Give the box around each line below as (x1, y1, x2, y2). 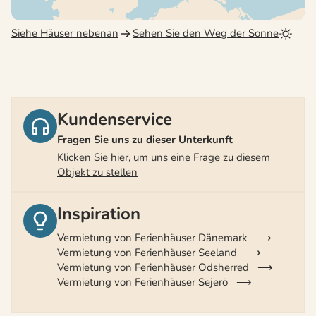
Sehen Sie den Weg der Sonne (133, 26, 279, 41)
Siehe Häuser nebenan (11, 26, 119, 41)
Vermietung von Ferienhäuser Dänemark (57, 230, 248, 245)
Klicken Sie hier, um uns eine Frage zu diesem (57, 150, 270, 165)
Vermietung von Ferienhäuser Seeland (57, 245, 237, 260)
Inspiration (57, 202, 140, 226)
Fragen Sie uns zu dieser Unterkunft (57, 133, 233, 147)
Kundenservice (57, 108, 172, 131)
